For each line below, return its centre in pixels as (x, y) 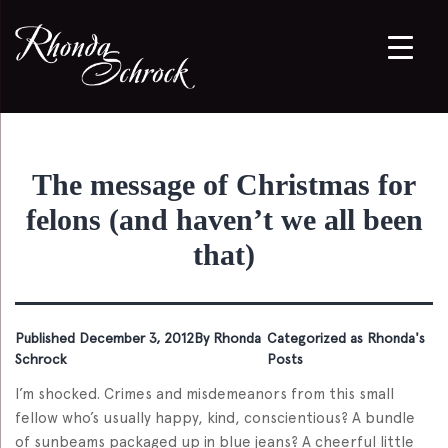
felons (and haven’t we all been (224, 219)
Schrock (41, 358)
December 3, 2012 (136, 337)
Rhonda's (396, 337)
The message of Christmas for (224, 184)
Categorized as (317, 337)
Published (47, 337)
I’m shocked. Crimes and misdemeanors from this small (204, 393)
